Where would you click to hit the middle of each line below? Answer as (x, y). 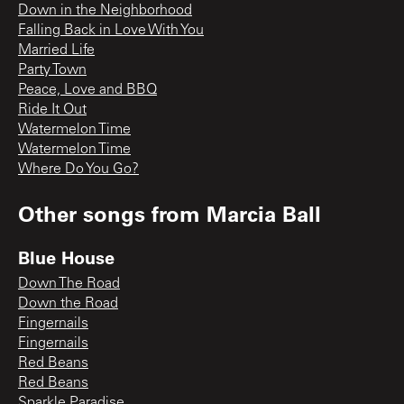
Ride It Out (52, 110)
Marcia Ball (264, 214)
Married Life (56, 51)
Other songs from (112, 214)
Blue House (66, 257)
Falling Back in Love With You (111, 31)
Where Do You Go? (78, 170)
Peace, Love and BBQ (87, 91)
